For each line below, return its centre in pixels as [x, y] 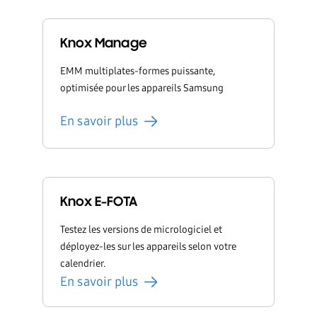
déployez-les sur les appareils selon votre [148, 246]
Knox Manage [104, 44]
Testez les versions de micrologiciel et [141, 229]
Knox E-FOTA [99, 202]
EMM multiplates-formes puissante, [138, 71]
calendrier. [83, 263]
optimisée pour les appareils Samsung [142, 88]
